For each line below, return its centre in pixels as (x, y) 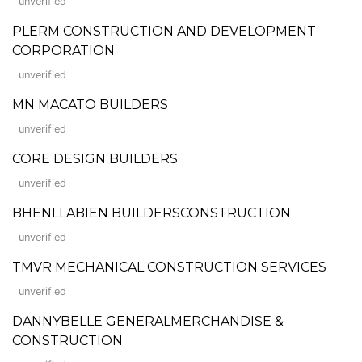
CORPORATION (63, 50)
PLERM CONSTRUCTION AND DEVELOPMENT (164, 31)
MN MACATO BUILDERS (90, 104)
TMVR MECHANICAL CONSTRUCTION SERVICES (169, 267)
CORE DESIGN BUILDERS (95, 158)
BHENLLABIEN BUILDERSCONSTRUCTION (152, 213)
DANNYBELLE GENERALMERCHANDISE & (148, 321)
